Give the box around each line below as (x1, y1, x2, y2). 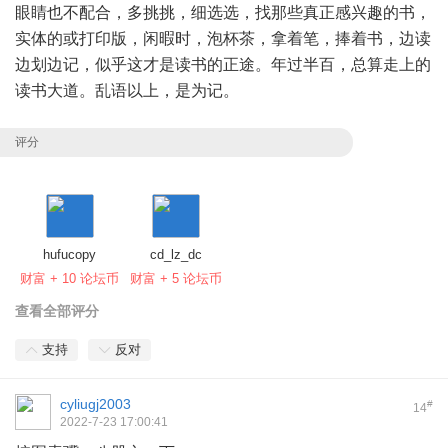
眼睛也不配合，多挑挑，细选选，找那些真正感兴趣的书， (15, 4, 431, 22)
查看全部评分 (15, 302, 99, 319)
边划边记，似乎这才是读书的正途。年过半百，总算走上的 (15, 56, 431, 74)
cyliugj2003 (60, 395, 131, 412)
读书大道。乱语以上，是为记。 (15, 82, 239, 100)
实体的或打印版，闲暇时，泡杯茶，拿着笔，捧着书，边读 (15, 30, 431, 48)
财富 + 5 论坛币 (130, 270, 223, 286)
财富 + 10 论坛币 (20, 270, 119, 286)
